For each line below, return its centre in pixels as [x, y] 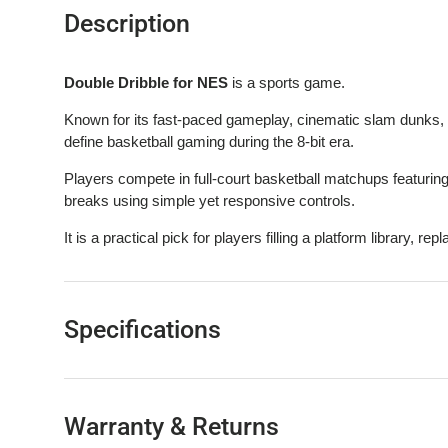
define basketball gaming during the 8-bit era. [209, 142]
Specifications [142, 330]
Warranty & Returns [171, 427]
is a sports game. [286, 83]
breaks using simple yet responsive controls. [209, 201]
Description [127, 24]
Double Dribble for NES [146, 83]
